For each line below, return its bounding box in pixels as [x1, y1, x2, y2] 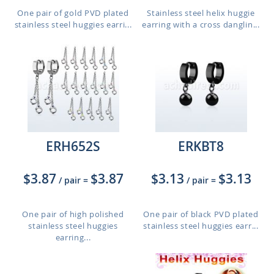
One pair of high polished [22, 209, 124, 220]
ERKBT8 [178, 138, 224, 155]
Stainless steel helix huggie [147, 7, 255, 18]
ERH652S [46, 138, 100, 155]
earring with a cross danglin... [142, 19, 260, 30]
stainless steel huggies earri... [14, 19, 132, 30]
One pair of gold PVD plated [17, 7, 129, 18]
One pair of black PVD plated [143, 209, 259, 220]
